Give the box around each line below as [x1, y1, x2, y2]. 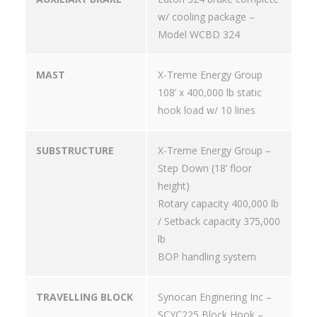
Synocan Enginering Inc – [158, 290, 272, 304]
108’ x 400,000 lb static [158, 86, 262, 100]
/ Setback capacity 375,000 [158, 214, 280, 229]
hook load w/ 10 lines [158, 103, 255, 117]
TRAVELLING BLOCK [36, 290, 133, 304]
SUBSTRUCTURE [36, 144, 114, 158]
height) [158, 179, 190, 193]
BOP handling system [158, 250, 256, 264]
